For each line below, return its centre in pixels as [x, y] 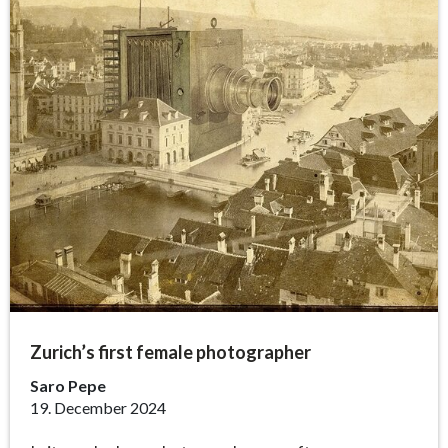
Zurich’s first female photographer [170, 351]
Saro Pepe [68, 385]
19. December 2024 [98, 407]
